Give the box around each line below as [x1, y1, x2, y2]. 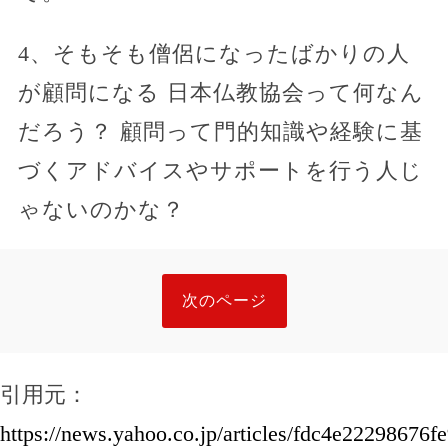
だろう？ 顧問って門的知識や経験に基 [17, 118, 423, 144]
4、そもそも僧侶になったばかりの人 [17, 40, 410, 66]
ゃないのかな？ [17, 196, 185, 222]
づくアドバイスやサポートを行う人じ [17, 157, 423, 183]
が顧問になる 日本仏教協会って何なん [17, 79, 424, 105]
